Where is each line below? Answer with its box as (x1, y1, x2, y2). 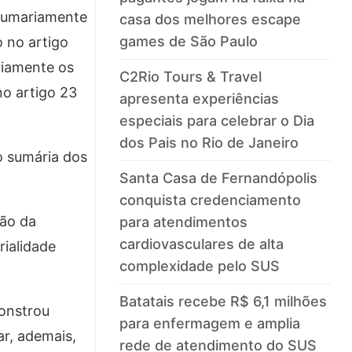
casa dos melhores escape (119, 11, 302, 28)
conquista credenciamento (119, 192, 302, 209)
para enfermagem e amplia (119, 315, 301, 332)
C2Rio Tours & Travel (119, 68, 262, 86)
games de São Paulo (119, 33, 258, 50)
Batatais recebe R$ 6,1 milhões (119, 293, 328, 310)
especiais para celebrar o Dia (119, 112, 315, 130)
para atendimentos (119, 214, 248, 231)
